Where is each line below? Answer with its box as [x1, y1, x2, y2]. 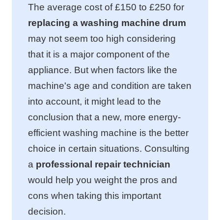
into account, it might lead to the [28, 96, 161, 107]
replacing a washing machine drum [28, 17, 186, 28]
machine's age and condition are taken [28, 80, 192, 91]
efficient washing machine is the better [28, 127, 189, 138]
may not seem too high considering [28, 33, 176, 44]
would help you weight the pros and [28, 174, 177, 185]
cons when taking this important [28, 190, 161, 201]
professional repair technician [36, 159, 170, 169]
